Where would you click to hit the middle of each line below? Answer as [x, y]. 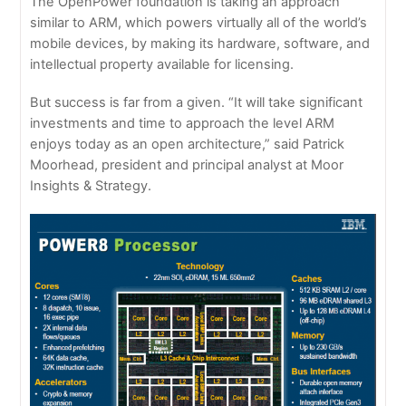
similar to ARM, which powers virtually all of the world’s [199, 22]
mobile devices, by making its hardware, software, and [200, 43]
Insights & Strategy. [91, 185]
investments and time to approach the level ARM [183, 123]
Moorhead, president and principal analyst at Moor [187, 164]
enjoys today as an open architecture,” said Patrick [188, 144]
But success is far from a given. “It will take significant [197, 102]
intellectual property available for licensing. [162, 64]
